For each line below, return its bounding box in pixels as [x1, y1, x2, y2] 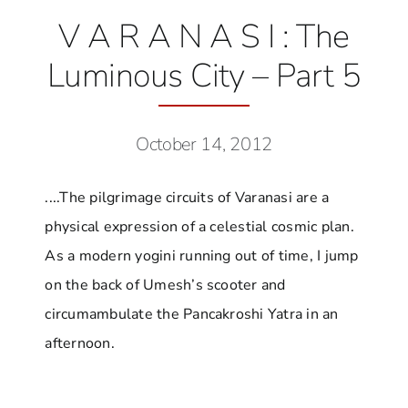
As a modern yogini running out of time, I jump [45, 245, 359, 266]
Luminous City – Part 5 [46, 53, 362, 98]
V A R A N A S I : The [58, 14, 350, 59]
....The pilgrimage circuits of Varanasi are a [45, 187, 330, 208]
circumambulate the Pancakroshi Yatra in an [45, 303, 339, 324]
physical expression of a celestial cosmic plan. [45, 216, 354, 237]
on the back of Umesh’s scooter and [45, 274, 286, 295]
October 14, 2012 [135, 131, 273, 157]
